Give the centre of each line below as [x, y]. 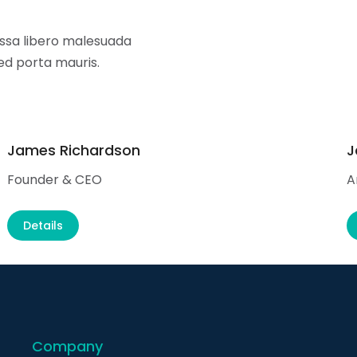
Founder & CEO [54, 180]
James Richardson [73, 150]
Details [43, 226]
